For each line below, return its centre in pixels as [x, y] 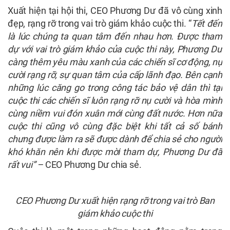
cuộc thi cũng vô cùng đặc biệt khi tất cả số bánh [115, 126]
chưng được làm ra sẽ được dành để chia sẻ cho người [115, 139]
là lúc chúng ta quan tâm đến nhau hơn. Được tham [115, 36]
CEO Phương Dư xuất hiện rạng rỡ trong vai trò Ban [115, 201]
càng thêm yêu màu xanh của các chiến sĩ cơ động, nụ [115, 62]
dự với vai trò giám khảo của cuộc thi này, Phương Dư [115, 49]
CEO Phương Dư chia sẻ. [94, 165]
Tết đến [207, 24]
